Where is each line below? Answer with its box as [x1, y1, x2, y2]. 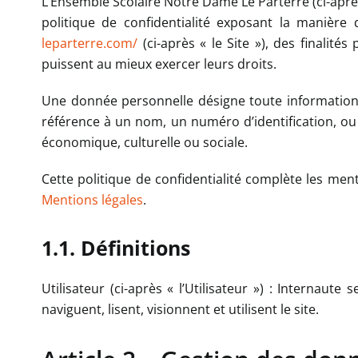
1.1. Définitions [42, 234, 190, 262]
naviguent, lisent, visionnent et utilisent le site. [42, 300, 319, 319]
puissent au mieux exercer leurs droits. [42, 55, 276, 74]
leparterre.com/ [42, 34, 137, 53]
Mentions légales [42, 191, 143, 209]
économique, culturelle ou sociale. [42, 133, 248, 152]
